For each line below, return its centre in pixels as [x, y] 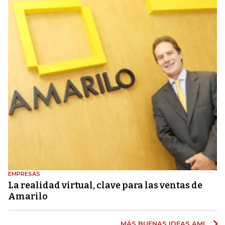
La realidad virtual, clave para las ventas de [105, 186]
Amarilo [28, 197]
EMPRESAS [24, 174]
